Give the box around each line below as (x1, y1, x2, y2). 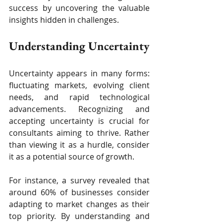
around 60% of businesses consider (9, 187, 150, 198)
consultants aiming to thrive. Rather (9, 127, 150, 139)
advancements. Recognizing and (9, 104, 150, 115)
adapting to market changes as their (9, 199, 150, 210)
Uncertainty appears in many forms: (9, 68, 150, 79)
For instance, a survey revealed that (9, 175, 150, 186)
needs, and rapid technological (9, 92, 150, 103)
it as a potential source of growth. (9, 151, 134, 163)
